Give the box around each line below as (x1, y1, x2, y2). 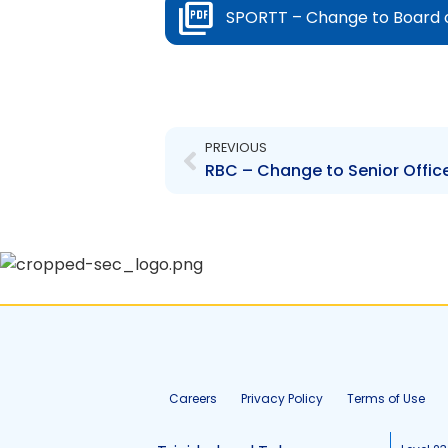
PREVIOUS (204, 139, 267, 156)
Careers (169, 390, 217, 407)
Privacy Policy (241, 390, 323, 407)
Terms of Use (347, 390, 425, 407)
